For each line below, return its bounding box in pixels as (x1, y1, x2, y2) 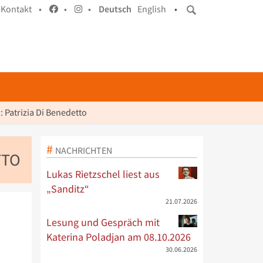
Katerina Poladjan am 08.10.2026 (46, 230, 191, 244)
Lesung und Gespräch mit (46, 215, 160, 229)
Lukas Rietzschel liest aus (46, 167, 160, 181)
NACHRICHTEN (55, 144, 112, 156)
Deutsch (99, 4, 131, 15)
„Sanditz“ (46, 182, 89, 195)
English (137, 4, 166, 15)
